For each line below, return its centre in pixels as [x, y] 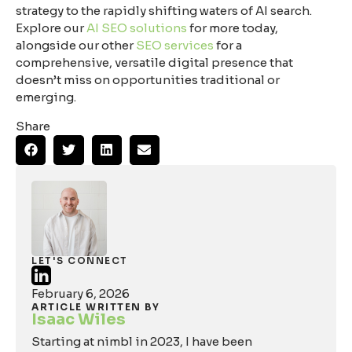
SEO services [175, 46]
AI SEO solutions [137, 28]
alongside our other [76, 46]
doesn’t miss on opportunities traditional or [148, 80]
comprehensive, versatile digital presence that [154, 63]
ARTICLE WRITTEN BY [95, 306]
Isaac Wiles [79, 319]
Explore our [51, 28]
